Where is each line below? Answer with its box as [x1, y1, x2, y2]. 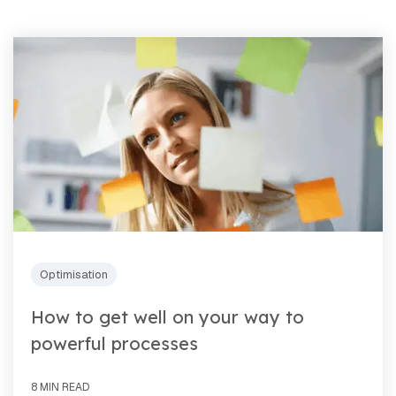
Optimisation [40, 266, 108, 282]
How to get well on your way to [31, 305, 304, 328]
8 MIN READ [31, 379, 89, 394]
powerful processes [31, 331, 198, 354]
